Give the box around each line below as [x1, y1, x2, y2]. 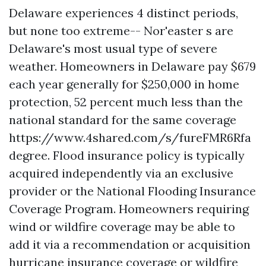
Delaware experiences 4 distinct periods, [9, 5, 238, 20]
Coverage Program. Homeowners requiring [9, 201, 249, 216]
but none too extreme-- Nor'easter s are [9, 23, 233, 38]
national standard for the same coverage [9, 112, 236, 127]
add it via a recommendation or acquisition [9, 236, 251, 252]
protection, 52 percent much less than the [9, 94, 243, 109]
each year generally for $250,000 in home [9, 76, 239, 91]
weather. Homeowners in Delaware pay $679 [9, 58, 256, 74]
